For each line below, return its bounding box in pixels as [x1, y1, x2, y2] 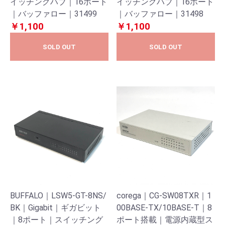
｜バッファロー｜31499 [10, 9, 97, 19]
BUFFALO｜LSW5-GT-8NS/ [10, 191, 106, 200]
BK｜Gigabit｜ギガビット [10, 203, 101, 212]
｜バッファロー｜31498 [117, 9, 203, 19]
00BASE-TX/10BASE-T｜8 [117, 203, 212, 212]
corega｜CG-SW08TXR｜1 [117, 191, 211, 200]
